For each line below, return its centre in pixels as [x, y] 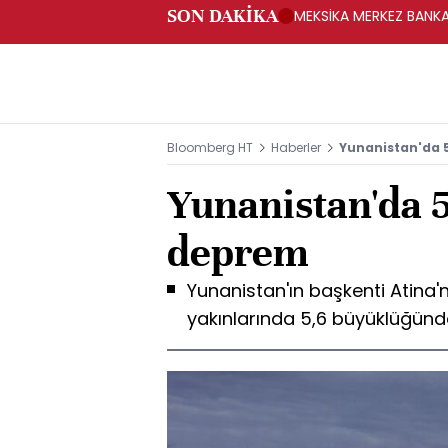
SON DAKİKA [222, 15]
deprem [238, 252]
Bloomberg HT [210, 147]
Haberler [296, 147]
